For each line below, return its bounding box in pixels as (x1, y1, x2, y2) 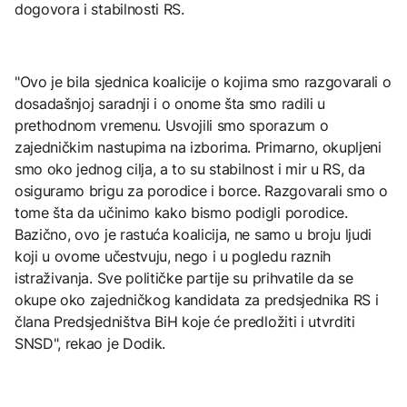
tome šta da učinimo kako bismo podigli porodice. (15, 203, 348, 222)
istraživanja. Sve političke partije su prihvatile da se (15, 268, 353, 287)
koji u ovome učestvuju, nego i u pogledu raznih (15, 246, 331, 265)
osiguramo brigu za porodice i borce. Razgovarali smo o (15, 181, 388, 200)
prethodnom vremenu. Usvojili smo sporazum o (15, 115, 329, 134)
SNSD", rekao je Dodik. (15, 333, 165, 352)
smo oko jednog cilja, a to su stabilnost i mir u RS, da (15, 159, 365, 178)
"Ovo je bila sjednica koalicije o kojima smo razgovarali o (15, 72, 392, 91)
